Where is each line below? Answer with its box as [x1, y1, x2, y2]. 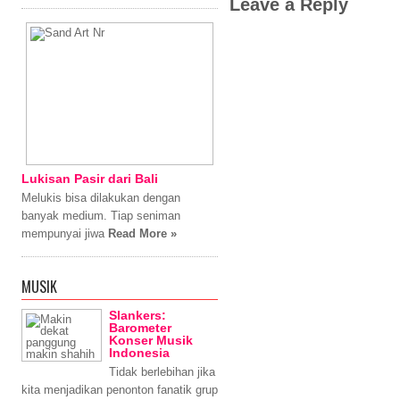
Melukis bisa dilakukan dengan [21, 191, 180, 204]
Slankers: [109, 308, 166, 322]
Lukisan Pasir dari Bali [21, 171, 158, 186]
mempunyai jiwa [21, 227, 108, 240]
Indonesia [109, 346, 170, 360]
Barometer [109, 321, 171, 335]
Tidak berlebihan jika [109, 365, 215, 379]
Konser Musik [109, 333, 193, 347]
